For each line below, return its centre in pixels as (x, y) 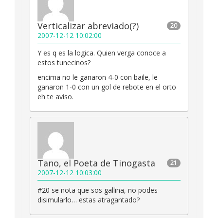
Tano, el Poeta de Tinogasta (96, 163)
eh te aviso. (55, 97)
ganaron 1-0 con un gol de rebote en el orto (107, 87)
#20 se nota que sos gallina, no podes (98, 190)
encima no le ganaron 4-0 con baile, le (98, 77)
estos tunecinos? (64, 63)
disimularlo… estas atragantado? (89, 200)
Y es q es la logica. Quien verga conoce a (102, 53)
